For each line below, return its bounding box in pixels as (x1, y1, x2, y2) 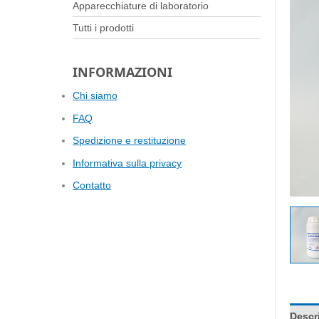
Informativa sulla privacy (73, 157, 182, 169)
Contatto (73, 179, 111, 192)
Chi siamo (73, 90, 117, 102)
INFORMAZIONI (73, 63, 172, 80)
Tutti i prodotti (73, 21, 134, 33)
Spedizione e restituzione (73, 135, 186, 147)
